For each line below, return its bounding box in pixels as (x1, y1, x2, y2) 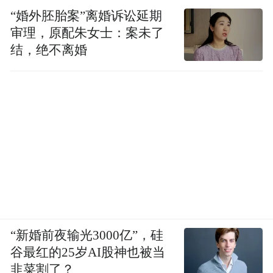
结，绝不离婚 (10, 43, 88, 57)
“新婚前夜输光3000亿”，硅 (10, 228, 164, 242)
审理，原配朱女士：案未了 (10, 26, 165, 40)
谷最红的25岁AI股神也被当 (10, 245, 166, 259)
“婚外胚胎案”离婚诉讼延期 (10, 9, 163, 23)
